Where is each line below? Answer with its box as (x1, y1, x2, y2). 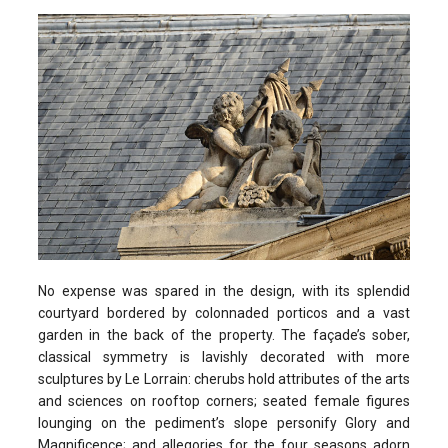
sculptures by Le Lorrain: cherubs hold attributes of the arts (38, 371, 410, 388)
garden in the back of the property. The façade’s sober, (38, 327, 410, 344)
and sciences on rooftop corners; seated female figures (38, 393, 410, 410)
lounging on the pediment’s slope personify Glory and (38, 415, 410, 432)
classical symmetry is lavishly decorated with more (38, 349, 410, 366)
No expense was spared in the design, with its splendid (38, 283, 410, 300)
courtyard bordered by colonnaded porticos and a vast (38, 305, 410, 322)
